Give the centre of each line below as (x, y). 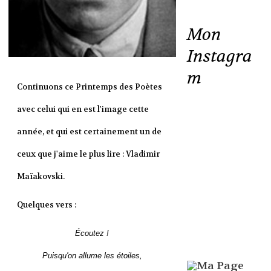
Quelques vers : (46, 204)
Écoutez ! (92, 233)
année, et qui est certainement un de (89, 131)
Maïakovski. (41, 176)
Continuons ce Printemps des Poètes (89, 87)
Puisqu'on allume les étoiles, (92, 255)
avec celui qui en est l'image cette (83, 109)
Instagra (219, 57)
